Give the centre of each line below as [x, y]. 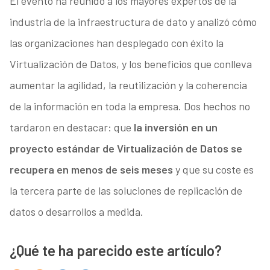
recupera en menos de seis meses [91, 170]
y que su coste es [213, 170]
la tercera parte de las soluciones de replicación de [126, 191]
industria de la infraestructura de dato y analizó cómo [133, 22]
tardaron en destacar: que [71, 127]
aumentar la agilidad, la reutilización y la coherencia [128, 85]
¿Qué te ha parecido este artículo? [115, 251]
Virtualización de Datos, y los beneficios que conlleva [130, 64]
